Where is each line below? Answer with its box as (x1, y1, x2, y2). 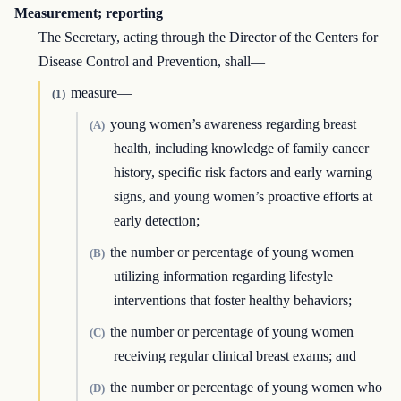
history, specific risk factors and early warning (114, 165, 373, 181)
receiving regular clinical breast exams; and (114, 348, 357, 364)
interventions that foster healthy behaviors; (114, 293, 353, 309)
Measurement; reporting (14, 5, 163, 21)
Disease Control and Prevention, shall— (38, 54, 266, 70)
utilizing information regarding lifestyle (114, 269, 334, 285)
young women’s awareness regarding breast (109, 116, 356, 132)
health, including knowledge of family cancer (114, 141, 370, 157)
